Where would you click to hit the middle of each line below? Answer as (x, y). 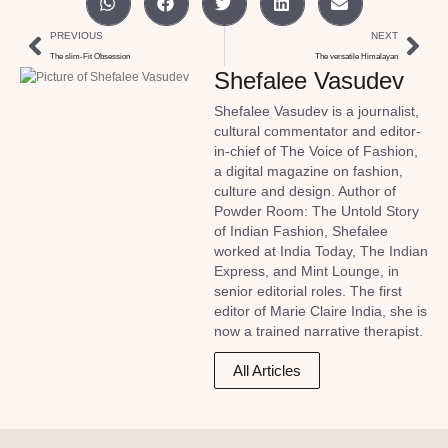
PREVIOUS (76, 35)
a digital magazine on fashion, (308, 171)
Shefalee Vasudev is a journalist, (316, 111)
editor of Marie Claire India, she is (320, 311)
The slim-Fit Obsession (90, 56)
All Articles (267, 371)
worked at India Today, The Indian (321, 251)
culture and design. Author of (305, 191)
